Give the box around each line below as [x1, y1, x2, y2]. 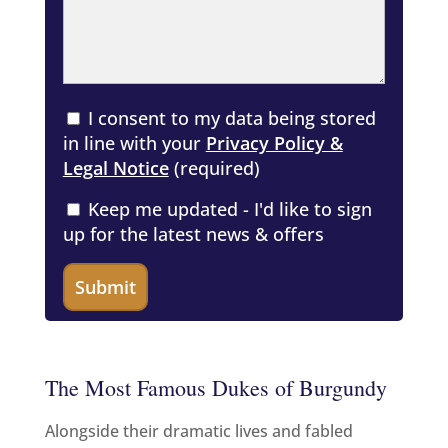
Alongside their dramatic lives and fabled [44, 420, 353, 443]
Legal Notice [62, 156, 169, 181]
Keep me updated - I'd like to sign [87, 197, 372, 222]
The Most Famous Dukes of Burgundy [44, 373, 387, 403]
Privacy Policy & [205, 131, 343, 156]
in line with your [62, 131, 206, 156]
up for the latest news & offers [62, 222, 324, 247]
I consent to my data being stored [87, 106, 376, 131]
